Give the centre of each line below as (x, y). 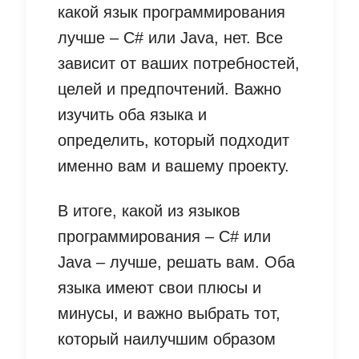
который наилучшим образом (167, 339)
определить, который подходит (173, 141)
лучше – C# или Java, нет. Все (170, 38)
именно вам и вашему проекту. (173, 166)
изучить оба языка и (132, 115)
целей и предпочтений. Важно (169, 89)
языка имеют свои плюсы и (159, 288)
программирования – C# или (164, 237)
